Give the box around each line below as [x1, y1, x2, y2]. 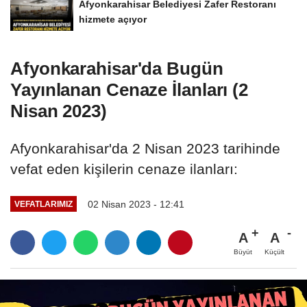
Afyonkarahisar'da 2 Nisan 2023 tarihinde [10, 140, 280, 156]
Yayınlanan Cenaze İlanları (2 [10, 79, 249, 100]
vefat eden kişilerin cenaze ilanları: [10, 160, 238, 177]
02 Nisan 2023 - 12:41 [87, 198, 184, 210]
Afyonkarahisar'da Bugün [10, 58, 223, 79]
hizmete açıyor [79, 13, 147, 25]
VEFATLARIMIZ [14, 199, 73, 209]
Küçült [265, 248, 284, 256]
